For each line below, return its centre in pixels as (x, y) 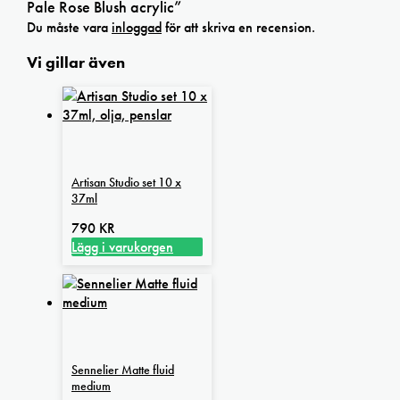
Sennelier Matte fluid (123, 369)
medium (91, 385)
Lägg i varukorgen (122, 246)
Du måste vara (69, 27)
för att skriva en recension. (238, 27)
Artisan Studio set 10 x (126, 182)
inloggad (137, 27)
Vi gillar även (76, 62)
